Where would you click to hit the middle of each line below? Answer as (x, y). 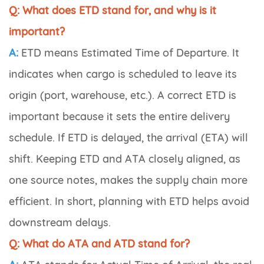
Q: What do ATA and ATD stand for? (99, 244)
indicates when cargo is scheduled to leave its (123, 74)
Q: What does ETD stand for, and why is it (113, 11)
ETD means (50, 53)
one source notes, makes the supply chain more (128, 180)
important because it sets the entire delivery (119, 117)
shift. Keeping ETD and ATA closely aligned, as (125, 159)
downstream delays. (60, 223)
